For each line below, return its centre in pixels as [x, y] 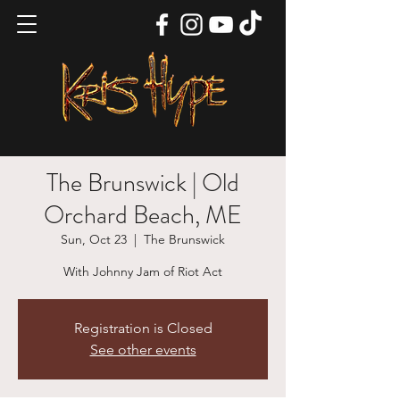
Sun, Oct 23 [94, 239]
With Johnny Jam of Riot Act [143, 271]
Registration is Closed [143, 328]
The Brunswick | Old [143, 183]
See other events [143, 350]
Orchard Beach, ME [143, 215]
